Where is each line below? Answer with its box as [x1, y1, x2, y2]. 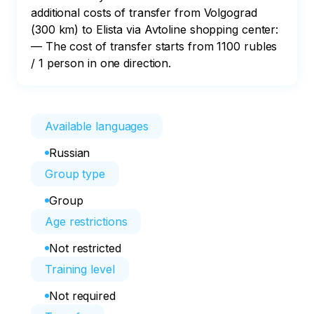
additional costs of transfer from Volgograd [31, 6, 261, 20]
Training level [45, 262, 115, 276]
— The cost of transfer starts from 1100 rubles [31, 39, 281, 53]
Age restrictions [45, 214, 128, 228]
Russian [49, 146, 90, 160]
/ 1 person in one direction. [31, 56, 172, 70]
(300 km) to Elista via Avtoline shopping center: [31, 22, 279, 36]
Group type [45, 167, 105, 181]
